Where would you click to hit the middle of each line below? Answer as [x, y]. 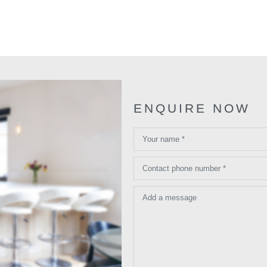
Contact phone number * [184, 169]
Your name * [164, 139]
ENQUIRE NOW [192, 108]
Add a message [170, 198]
